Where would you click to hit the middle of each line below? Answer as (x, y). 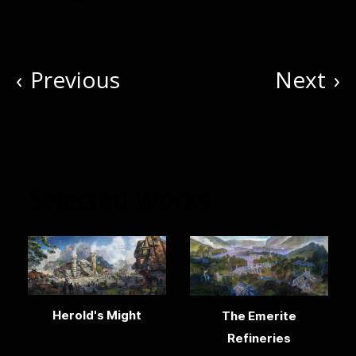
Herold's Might (97, 315)
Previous (75, 79)
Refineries (259, 338)
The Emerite (259, 315)
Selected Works (118, 199)
